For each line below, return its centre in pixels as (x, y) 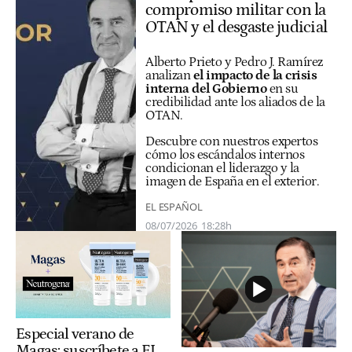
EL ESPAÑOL (174, 206)
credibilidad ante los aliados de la (235, 102)
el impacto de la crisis (255, 75)
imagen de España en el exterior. (232, 182)
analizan (169, 75)
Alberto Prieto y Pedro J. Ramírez (234, 62)
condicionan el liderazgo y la (222, 169)
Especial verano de (75, 334)
